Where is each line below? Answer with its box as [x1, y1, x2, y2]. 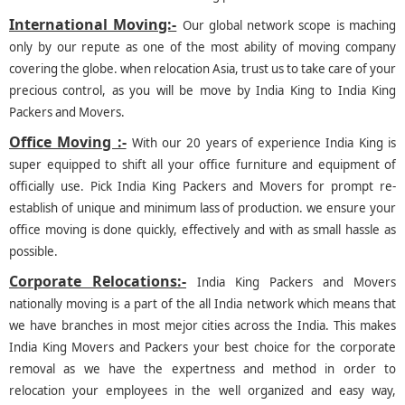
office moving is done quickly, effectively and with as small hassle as [9, 221, 396, 239]
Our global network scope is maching [182, 17, 397, 34]
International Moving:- [9, 14, 177, 35]
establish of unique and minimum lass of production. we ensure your [9, 200, 396, 217]
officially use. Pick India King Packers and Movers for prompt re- [9, 178, 396, 195]
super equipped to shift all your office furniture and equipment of [9, 156, 396, 174]
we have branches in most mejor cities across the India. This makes [9, 317, 396, 334]
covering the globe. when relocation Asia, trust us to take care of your [9, 61, 396, 78]
